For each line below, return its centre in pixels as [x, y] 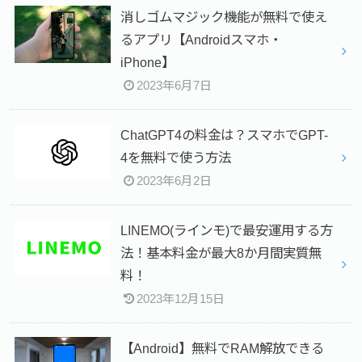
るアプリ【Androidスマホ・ [201, 39]
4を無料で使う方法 [175, 157]
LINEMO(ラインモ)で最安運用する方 [226, 230]
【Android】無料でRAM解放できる [222, 348]
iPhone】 [147, 62]
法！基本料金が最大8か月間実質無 [221, 253]
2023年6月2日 [175, 181]
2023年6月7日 [175, 85]
